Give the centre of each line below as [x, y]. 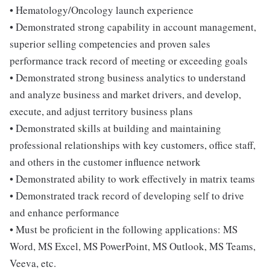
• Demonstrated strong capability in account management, [133, 27]
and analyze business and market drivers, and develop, [125, 94]
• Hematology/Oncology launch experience [102, 10]
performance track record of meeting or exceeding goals [129, 61]
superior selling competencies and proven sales [110, 44]
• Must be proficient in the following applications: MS [124, 229]
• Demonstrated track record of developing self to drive [127, 196]
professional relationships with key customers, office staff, [133, 145]
